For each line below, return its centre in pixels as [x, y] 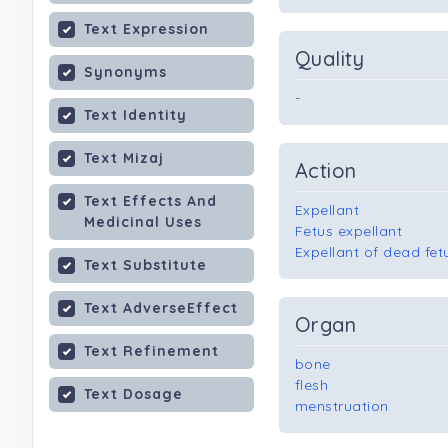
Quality [330, 58]
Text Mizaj [124, 158]
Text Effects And [150, 201]
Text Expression [146, 29]
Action [326, 170]
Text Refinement [151, 351]
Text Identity [135, 115]
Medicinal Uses [143, 222]
